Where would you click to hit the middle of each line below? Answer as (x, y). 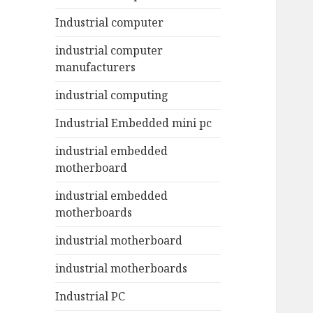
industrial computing (112, 95)
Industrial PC (90, 297)
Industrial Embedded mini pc (134, 123)
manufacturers (96, 67)
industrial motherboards (122, 269)
